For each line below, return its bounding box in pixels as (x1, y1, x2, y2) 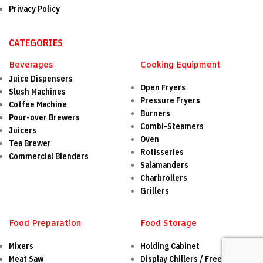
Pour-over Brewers (9, 112, 80, 123)
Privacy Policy (9, 4, 60, 15)
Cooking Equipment (140, 60, 221, 72)
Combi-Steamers (140, 121, 204, 132)
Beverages (9, 60, 53, 72)
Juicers (9, 125, 36, 136)
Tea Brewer (9, 138, 51, 149)
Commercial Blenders (9, 151, 89, 162)
